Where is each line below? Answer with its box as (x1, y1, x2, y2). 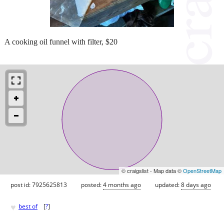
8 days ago (181, 180, 211, 189)
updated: (155, 180, 181, 189)
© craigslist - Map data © (121, 166, 183, 174)
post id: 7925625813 (10, 180, 67, 189)
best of (18, 202, 37, 211)
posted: (81, 180, 103, 189)
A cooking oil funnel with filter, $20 (4, 37, 117, 46)
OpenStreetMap (183, 166, 221, 174)
